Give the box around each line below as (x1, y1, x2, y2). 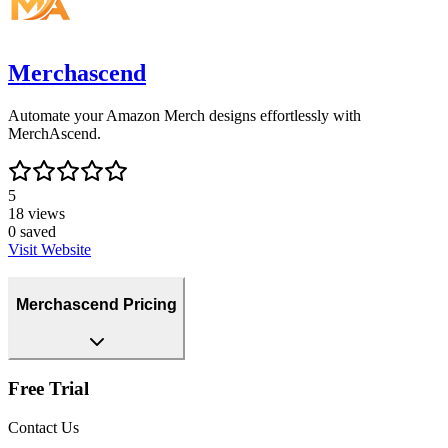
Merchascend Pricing (16, 295, 177, 313)
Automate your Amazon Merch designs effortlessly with (8, 106, 361, 124)
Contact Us (8, 418, 79, 436)
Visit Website (8, 240, 91, 258)
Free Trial (8, 378, 89, 400)
